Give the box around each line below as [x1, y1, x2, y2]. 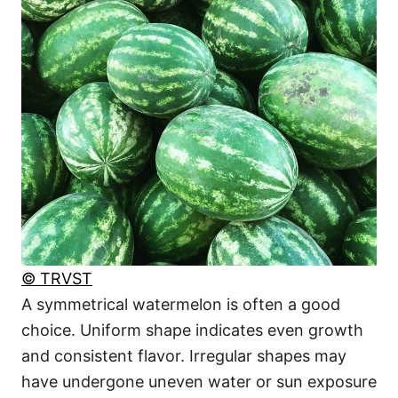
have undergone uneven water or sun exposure [21, 371, 377, 391]
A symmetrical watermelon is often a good [21, 294, 340, 314]
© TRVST [21, 268, 92, 288]
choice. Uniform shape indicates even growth [21, 320, 363, 339]
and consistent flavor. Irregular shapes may [21, 346, 346, 365]
